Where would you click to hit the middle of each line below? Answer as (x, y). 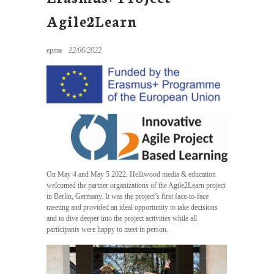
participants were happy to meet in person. (107, 230)
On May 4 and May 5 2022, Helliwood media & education (131, 175)
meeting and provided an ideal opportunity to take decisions (132, 208)
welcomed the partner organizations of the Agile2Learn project (136, 186)
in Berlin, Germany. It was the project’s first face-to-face (128, 197)
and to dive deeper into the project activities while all (122, 219)
